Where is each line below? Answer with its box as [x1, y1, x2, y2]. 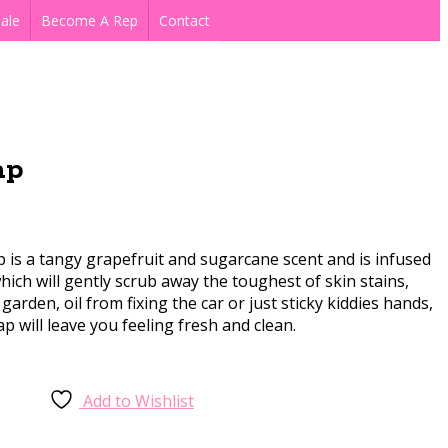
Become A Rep [40, 11, 138, 30]
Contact [158, 11, 210, 30]
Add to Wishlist [82, 389, 194, 412]
